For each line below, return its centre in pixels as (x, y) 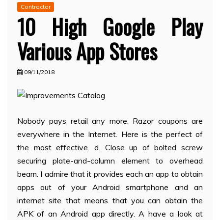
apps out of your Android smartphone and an (110, 187)
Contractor (36, 7)
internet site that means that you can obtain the (110, 201)
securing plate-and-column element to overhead (110, 161)
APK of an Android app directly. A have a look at (110, 214)
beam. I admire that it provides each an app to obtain (110, 174)
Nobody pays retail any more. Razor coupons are (110, 121)
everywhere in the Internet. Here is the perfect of (110, 134)
